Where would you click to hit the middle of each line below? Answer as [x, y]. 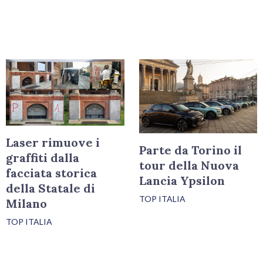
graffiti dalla [43, 158]
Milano [27, 204]
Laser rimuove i [53, 143]
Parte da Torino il [190, 150]
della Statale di [51, 188]
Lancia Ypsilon [182, 181]
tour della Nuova [189, 166]
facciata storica [52, 173]
